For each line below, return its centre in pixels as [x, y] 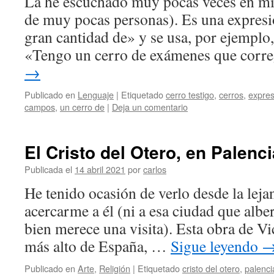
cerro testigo [190, 94]
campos [40, 107]
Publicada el [48, 169]
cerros [231, 94]
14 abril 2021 [100, 169]
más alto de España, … [98, 246]
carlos [155, 169]
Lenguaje [96, 94]
